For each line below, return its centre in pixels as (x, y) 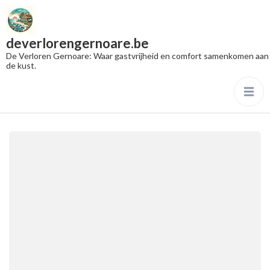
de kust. (21, 65)
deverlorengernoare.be (77, 43)
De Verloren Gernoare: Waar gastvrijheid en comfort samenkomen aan (137, 56)
